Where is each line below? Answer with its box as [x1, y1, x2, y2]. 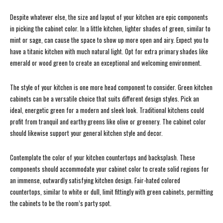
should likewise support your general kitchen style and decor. [10, 128, 163, 138]
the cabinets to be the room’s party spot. [10, 198, 111, 209]
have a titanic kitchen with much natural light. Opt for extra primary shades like [10, 46, 208, 57]
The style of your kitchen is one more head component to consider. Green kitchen [10, 82, 213, 93]
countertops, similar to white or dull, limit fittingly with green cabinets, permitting [10, 187, 213, 197]
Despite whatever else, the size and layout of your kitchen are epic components [10, 12, 208, 22]
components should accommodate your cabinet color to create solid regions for [10, 164, 209, 174]
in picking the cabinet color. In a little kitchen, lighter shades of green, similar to [10, 23, 211, 34]
